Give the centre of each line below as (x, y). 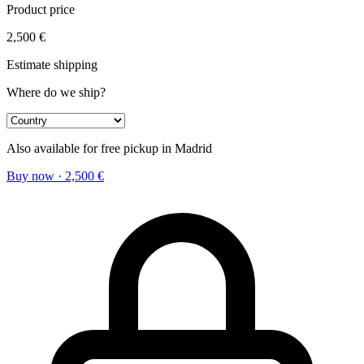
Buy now (30, 175)
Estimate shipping (52, 64)
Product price (41, 9)
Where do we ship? (56, 92)
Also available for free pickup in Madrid (109, 148)
